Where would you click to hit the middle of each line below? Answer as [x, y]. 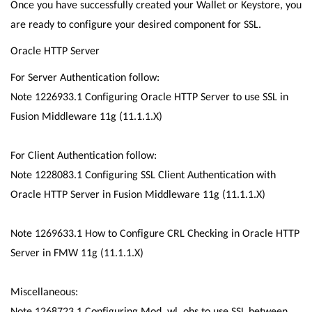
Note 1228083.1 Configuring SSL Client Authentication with [143, 174]
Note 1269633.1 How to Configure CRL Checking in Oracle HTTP [155, 233]
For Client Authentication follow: [84, 155]
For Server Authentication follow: [85, 77]
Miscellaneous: [44, 291]
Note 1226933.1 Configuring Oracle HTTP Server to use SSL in [149, 96]
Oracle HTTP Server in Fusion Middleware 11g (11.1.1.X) [138, 194]
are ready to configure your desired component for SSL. [136, 24]
